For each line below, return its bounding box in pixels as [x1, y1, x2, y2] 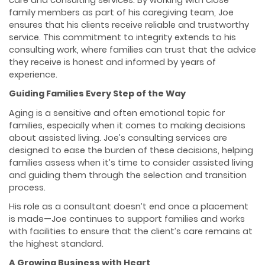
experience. [9, 69, 57, 81]
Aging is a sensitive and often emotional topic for [9, 106, 225, 119]
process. [9, 181, 46, 193]
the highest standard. [9, 237, 104, 250]
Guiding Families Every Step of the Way [9, 88, 186, 100]
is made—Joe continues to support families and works [9, 212, 245, 225]
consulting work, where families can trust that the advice [9, 44, 256, 56]
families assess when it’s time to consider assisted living [9, 156, 253, 169]
